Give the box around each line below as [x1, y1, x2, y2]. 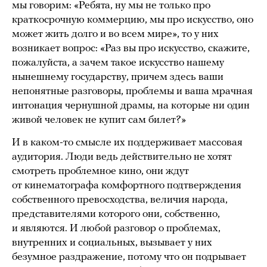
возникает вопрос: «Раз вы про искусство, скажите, [12, 42, 250, 54]
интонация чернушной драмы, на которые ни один [12, 100, 250, 111]
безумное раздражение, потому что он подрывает [12, 251, 246, 263]
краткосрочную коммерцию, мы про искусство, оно [12, 14, 253, 26]
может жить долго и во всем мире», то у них [12, 28, 219, 40]
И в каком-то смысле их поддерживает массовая [12, 136, 243, 148]
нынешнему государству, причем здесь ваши [12, 71, 223, 83]
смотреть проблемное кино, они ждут [12, 165, 189, 177]
